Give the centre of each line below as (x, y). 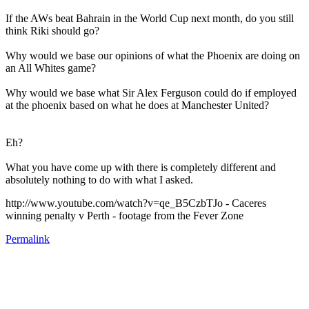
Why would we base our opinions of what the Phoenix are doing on (153, 55)
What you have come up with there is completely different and (141, 167)
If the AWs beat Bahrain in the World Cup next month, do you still (150, 18)
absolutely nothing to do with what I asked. (99, 179)
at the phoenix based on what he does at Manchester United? (137, 105)
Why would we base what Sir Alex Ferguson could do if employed (151, 92)
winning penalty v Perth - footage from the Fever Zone (124, 215)
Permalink (28, 239)
